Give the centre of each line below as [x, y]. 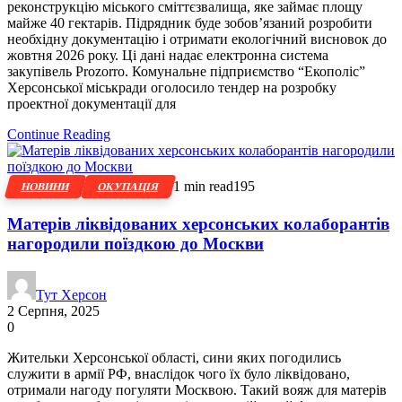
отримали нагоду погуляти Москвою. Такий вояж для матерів [197, 389]
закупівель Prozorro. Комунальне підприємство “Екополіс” [186, 71]
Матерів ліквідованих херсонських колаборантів [198, 224]
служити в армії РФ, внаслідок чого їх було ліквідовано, [179, 373]
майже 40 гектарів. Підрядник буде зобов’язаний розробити [190, 22]
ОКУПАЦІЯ [128, 186]
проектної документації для [92, 103]
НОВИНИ [45, 186]
